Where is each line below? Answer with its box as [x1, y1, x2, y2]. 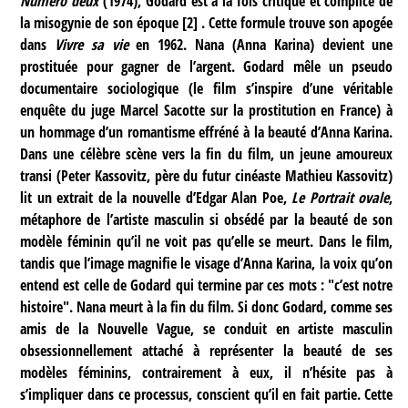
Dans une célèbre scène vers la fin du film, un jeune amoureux [20, 143, 393, 164]
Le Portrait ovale [291, 187, 390, 208]
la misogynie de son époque [20, 12, 178, 33]
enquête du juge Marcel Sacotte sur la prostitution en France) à [20, 99, 393, 120]
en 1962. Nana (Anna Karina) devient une [127, 34, 393, 55]
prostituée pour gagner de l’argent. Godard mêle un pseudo [20, 56, 393, 76]
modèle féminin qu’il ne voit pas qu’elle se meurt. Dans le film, [20, 230, 393, 251]
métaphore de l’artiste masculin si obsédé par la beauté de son [20, 209, 393, 229]
